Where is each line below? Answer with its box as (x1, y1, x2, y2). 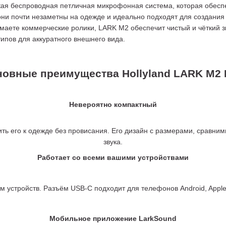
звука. (103, 138, 123, 146)
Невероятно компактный (69, 100, 157, 109)
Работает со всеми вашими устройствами (37, 153, 189, 161)
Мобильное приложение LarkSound (49, 214, 177, 223)
